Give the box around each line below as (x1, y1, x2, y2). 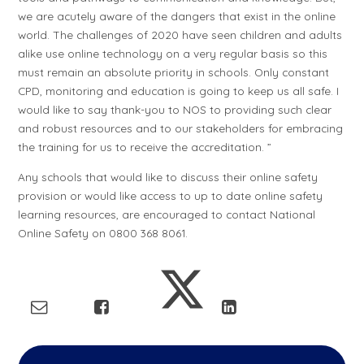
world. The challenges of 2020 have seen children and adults (18, 28, 343, 42)
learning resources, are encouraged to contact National (18, 206, 316, 221)
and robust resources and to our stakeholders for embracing (18, 121, 344, 136)
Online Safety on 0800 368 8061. (18, 225, 188, 240)
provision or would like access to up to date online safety (18, 188, 323, 202)
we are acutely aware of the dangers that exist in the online (18, 9, 336, 24)
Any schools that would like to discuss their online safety (18, 169, 318, 184)
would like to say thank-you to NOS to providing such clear (18, 102, 332, 117)
